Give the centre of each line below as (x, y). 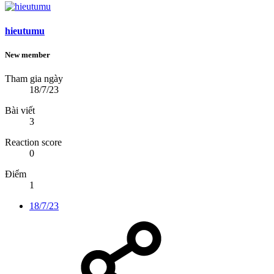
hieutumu (25, 31)
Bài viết (20, 111)
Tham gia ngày (34, 79)
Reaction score (33, 143)
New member (28, 54)
